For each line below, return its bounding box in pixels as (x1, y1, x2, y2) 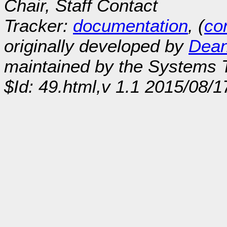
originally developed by (4, 36, 188, 56)
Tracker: (4, 16, 73, 36)
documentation (73, 16, 188, 36)
